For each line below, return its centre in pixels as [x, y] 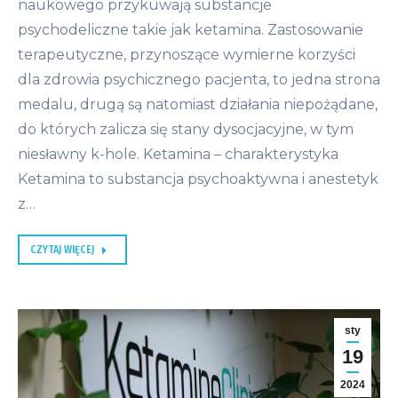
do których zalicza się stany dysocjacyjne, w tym [186, 130]
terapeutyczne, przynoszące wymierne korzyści [187, 55]
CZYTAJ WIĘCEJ [62, 250]
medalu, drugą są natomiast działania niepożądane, [198, 105]
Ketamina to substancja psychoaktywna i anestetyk [198, 179]
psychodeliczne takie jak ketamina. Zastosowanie [191, 30]
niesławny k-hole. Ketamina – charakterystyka [178, 155]
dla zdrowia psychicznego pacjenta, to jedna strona [199, 80]
